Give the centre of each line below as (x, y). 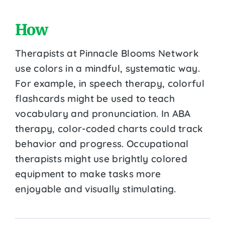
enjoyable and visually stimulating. (96, 189)
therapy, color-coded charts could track (109, 128)
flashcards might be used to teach (95, 98)
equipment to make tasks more (88, 174)
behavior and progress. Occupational (102, 143)
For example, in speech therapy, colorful (110, 83)
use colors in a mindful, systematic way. (107, 68)
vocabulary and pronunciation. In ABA (103, 113)
